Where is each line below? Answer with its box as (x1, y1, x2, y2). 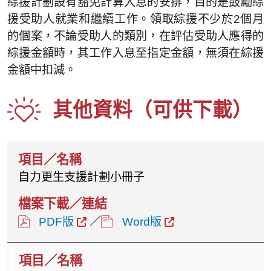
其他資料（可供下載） (53, 99, 252, 122)
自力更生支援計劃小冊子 (18, 171, 145, 184)
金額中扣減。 (7, 63, 76, 76)
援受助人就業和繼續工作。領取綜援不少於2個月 (7, 12, 264, 25)
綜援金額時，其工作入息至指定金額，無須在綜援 (7, 46, 264, 59)
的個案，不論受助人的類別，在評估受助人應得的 (7, 29, 264, 42)
